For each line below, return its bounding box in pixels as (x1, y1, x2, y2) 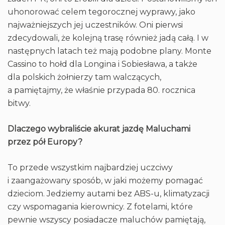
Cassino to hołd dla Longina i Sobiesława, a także (8, 59, 197, 69)
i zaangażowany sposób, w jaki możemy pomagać (8, 176, 203, 185)
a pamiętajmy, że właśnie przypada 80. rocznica (8, 85, 195, 95)
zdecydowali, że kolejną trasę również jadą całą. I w (8, 33, 208, 43)
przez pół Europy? (8, 137, 82, 147)
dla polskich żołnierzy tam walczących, (8, 72, 161, 82)
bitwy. (8, 98, 31, 108)
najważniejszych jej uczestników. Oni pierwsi (8, 20, 183, 30)
